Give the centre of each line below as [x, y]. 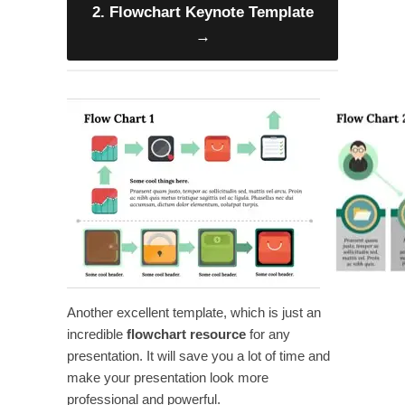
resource [218, 334]
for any [268, 334]
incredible [97, 334]
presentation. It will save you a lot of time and [198, 356]
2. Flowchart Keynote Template [202, 12]
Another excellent [118, 312]
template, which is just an [247, 312]
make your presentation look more [168, 377]
